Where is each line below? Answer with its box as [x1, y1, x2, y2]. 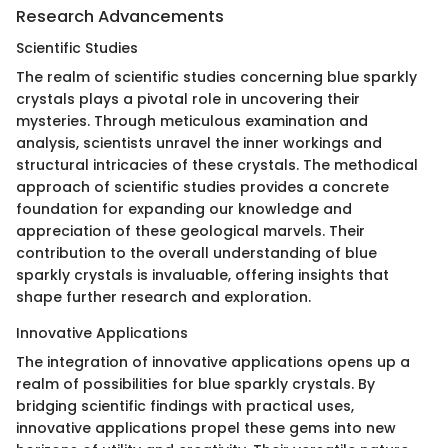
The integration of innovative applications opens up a [16, 351, 410, 372]
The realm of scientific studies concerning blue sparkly [16, 66, 417, 87]
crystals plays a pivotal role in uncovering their [16, 88, 360, 109]
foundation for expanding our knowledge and [16, 198, 352, 219]
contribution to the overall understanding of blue [16, 242, 377, 263]
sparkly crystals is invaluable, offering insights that [16, 264, 389, 285]
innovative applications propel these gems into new [16, 417, 396, 438]
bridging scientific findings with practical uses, [16, 395, 354, 416]
